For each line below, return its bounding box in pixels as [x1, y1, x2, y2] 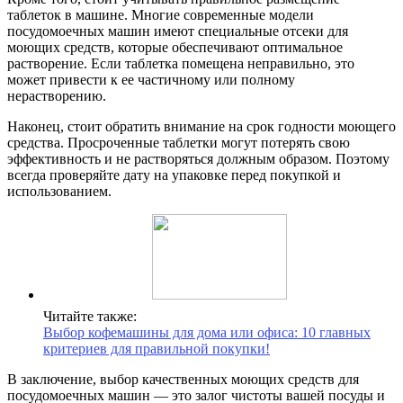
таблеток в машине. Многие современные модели [7, 6, 314, 22]
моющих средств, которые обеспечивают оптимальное [7, 39, 343, 55]
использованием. [7, 183, 112, 199]
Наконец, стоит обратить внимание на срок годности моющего [7, 118, 396, 134]
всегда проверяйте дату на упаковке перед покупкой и [7, 166, 341, 183]
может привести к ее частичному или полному [7, 71, 295, 87]
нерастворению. [7, 87, 106, 103]
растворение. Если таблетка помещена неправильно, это [7, 55, 354, 71]
